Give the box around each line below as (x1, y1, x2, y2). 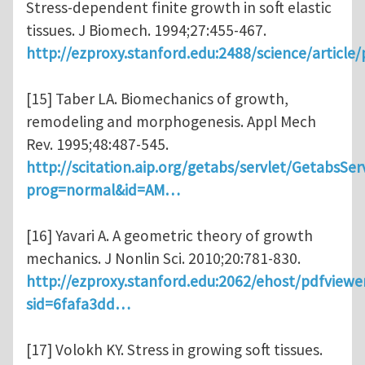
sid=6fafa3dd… (26, 294, 130, 314)
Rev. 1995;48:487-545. (26, 134, 169, 155)
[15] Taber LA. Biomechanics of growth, (26, 89, 288, 109)
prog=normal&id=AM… (26, 180, 180, 200)
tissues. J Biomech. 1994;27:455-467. (26, 20, 266, 41)
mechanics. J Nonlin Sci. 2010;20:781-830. (26, 248, 301, 269)
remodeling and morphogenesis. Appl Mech (26, 112, 316, 132)
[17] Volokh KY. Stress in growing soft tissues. (26, 340, 323, 360)
